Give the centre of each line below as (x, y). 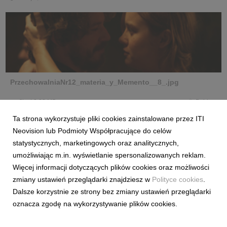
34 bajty (30, 208)
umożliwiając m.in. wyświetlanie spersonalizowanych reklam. (109, 155)
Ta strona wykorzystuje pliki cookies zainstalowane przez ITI (108, 119)
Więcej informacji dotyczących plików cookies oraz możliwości (111, 167)
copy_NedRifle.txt (113, 161)
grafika (20, 102)
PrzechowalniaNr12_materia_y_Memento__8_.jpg (94, 82)
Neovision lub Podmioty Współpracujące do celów (92, 131)
